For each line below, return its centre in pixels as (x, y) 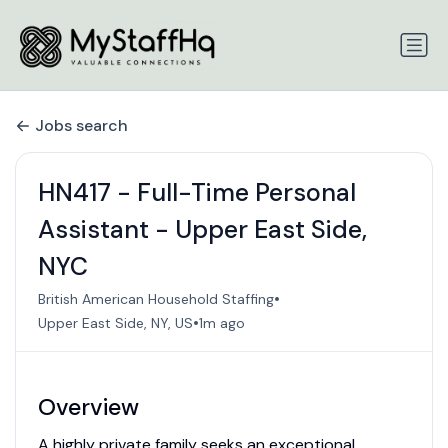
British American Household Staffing (155, 298)
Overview (88, 407)
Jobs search (81, 125)
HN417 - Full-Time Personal (196, 193)
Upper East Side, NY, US (115, 322)
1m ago (221, 322)
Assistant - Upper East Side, (202, 230)
